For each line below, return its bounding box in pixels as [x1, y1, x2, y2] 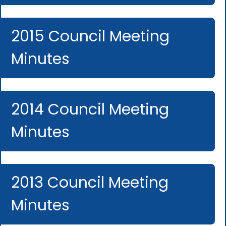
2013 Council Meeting [11, 172, 169, 193]
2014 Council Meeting [11, 98, 169, 120]
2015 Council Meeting [11, 25, 170, 47]
